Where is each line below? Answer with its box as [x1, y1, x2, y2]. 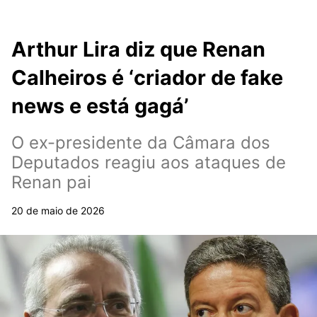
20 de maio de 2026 [11, 204, 105, 217]
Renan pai [11, 172, 91, 192]
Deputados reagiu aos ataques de [11, 152, 286, 173]
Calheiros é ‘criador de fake [11, 65, 283, 90]
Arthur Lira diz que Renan [11, 37, 265, 62]
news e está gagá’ [11, 93, 189, 118]
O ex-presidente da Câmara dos [11, 132, 270, 153]
